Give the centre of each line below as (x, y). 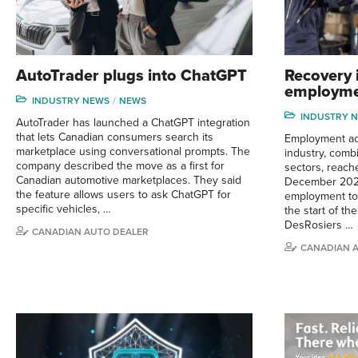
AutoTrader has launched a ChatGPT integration (133, 123)
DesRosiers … (319, 225)
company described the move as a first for (120, 166)
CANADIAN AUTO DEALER (90, 232)
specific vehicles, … (64, 209)
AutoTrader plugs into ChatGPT (131, 76)
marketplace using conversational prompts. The (133, 152)
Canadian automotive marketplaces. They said (129, 181)
